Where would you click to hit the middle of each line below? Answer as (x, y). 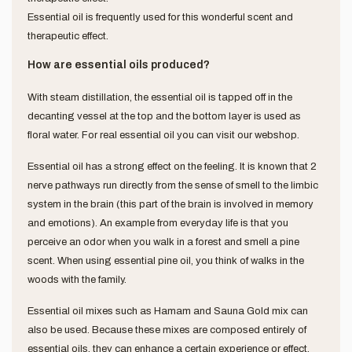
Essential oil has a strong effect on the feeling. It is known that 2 (172, 166)
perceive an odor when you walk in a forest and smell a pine (163, 242)
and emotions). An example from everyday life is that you (158, 223)
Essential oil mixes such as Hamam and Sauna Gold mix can (168, 311)
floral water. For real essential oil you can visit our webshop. (163, 135)
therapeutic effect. (68, 36)
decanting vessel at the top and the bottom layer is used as (164, 116)
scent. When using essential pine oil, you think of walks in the (166, 260)
